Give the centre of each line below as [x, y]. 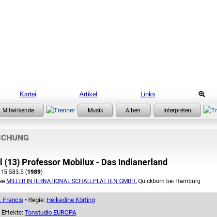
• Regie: [35, 200]
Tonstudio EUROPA [50, 212]
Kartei [28, 94]
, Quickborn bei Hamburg [168, 181]
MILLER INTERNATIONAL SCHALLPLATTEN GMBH [71, 181]
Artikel [88, 94]
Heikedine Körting [71, 200]
